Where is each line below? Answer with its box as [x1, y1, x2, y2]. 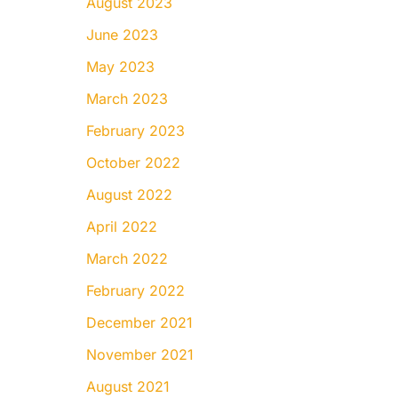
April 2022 [85, 217, 157, 235]
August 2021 [85, 377, 170, 395]
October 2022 [85, 153, 180, 171]
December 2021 [85, 313, 193, 331]
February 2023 [85, 121, 185, 139]
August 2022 [85, 185, 172, 203]
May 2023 [85, 57, 155, 76]
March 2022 [85, 249, 168, 267]
